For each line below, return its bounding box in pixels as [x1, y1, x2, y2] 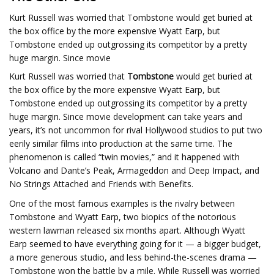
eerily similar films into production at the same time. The [9, 138, 232, 149]
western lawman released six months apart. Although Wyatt [9, 224, 245, 236]
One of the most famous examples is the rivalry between [9, 198, 235, 209]
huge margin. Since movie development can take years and [9, 111, 242, 122]
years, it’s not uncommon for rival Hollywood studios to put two [9, 124, 262, 136]
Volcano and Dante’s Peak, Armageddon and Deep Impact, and [9, 165, 259, 176]
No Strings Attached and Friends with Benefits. [9, 178, 193, 190]
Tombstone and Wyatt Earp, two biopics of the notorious [9, 211, 236, 223]
